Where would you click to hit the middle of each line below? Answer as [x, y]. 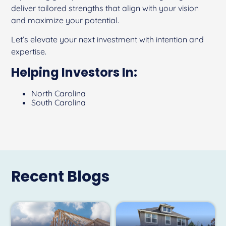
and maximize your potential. [65, 20]
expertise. [29, 52]
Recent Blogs [61, 177]
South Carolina [59, 103]
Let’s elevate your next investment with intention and [108, 40]
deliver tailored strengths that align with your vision [105, 8]
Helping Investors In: [74, 73]
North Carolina [59, 94]
